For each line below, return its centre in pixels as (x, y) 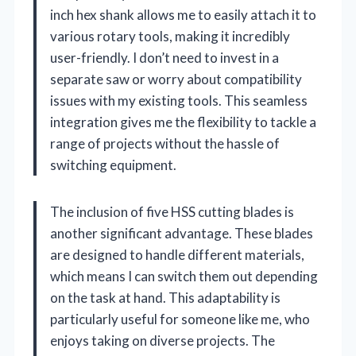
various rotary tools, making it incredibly (170, 36)
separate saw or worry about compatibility (176, 79)
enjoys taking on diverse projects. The (163, 340)
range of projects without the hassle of (165, 143)
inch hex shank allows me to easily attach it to (183, 14)
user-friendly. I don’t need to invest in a (164, 57)
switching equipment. (113, 164)
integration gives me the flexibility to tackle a (183, 122)
